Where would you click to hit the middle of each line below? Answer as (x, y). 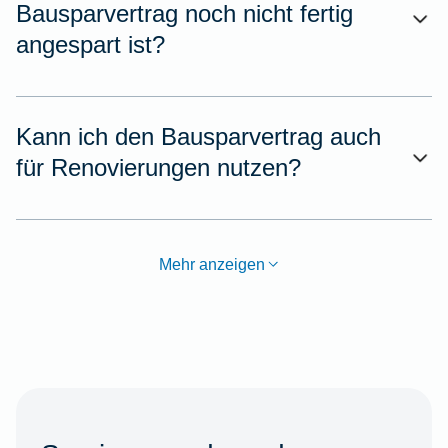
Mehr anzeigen (211, 263)
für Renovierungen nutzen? (158, 167)
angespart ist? (90, 44)
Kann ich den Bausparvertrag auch (198, 136)
